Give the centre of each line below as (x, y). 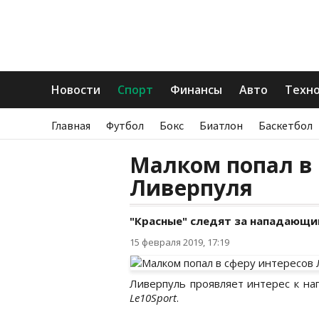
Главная (71, 125)
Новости (76, 90)
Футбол (125, 125)
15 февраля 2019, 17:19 (179, 242)
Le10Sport (153, 297)
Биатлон (221, 125)
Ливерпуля (191, 188)
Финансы (196, 90)
